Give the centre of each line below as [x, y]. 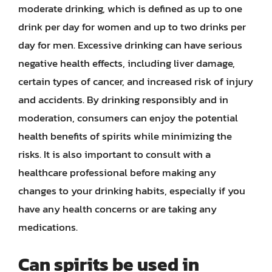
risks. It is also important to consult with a [114, 154]
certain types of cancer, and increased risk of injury [136, 81]
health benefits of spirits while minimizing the [125, 136]
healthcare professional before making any [117, 172]
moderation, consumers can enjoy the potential [128, 118]
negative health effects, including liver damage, [127, 63]
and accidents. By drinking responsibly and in [123, 100]
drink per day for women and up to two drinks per [132, 27]
